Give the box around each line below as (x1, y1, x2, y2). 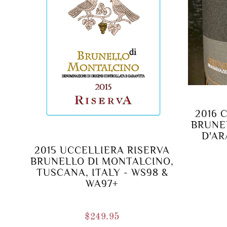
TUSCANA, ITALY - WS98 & (36, 167, 168, 178)
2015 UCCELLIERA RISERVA (34, 144, 170, 156)
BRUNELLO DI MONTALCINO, (30, 156, 174, 167)
